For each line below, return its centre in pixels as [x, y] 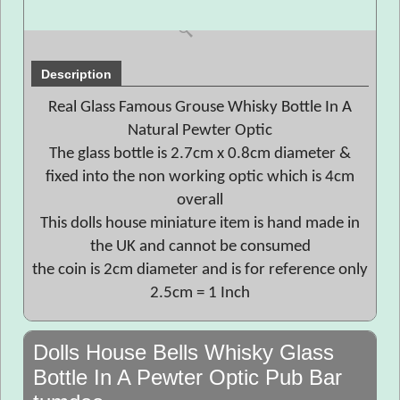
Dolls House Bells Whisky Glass [183, 352]
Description [76, 74]
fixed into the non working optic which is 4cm [200, 177]
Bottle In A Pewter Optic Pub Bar [187, 377]
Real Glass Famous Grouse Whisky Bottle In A [200, 108]
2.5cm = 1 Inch [200, 293]
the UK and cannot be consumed [200, 247]
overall [200, 200]
